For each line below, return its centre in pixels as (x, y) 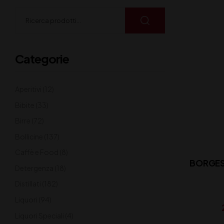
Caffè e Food (37, 152)
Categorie (42, 58)
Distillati (28, 184)
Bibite (25, 105)
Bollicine (29, 136)
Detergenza (34, 168)
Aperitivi (28, 89)
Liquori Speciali (39, 215)
